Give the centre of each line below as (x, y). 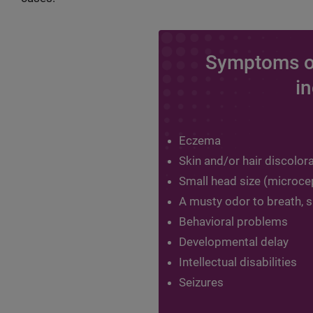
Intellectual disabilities (238, 262)
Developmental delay (233, 242)
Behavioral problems (233, 221)
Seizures (201, 282)
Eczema (199, 140)
